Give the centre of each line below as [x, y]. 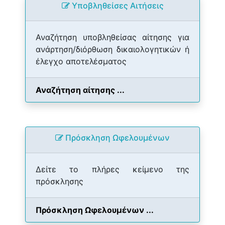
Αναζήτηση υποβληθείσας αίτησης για [113, 37]
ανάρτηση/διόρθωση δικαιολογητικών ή [113, 49]
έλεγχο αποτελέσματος [81, 61]
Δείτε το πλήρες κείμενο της [113, 169]
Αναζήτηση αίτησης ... [80, 90]
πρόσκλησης [60, 181]
